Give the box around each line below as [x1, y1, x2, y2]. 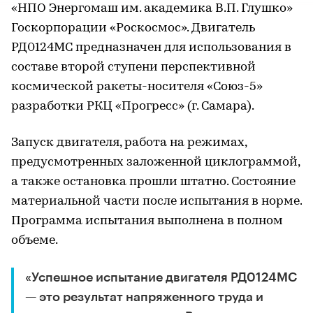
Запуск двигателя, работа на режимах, [11, 136, 247, 150]
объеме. [11, 233, 58, 247]
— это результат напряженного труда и [25, 290, 263, 303]
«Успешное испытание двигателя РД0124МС [25, 270, 297, 284]
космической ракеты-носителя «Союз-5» [11, 80, 263, 94]
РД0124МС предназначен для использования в [11, 41, 291, 54]
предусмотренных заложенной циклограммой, [11, 155, 300, 169]
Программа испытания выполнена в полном [11, 214, 283, 228]
